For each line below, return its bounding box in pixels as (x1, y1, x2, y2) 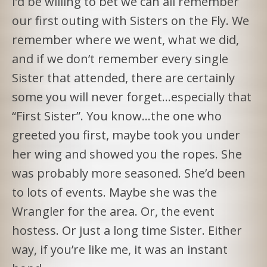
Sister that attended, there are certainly (12, 70, 235, 86)
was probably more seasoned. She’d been (12, 165, 246, 182)
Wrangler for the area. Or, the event (12, 203, 215, 220)
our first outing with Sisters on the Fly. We (12, 13, 249, 29)
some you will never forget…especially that (12, 89, 252, 105)
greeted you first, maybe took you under (12, 127, 240, 144)
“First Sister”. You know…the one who (12, 108, 222, 125)
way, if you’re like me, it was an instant (12, 241, 228, 258)
